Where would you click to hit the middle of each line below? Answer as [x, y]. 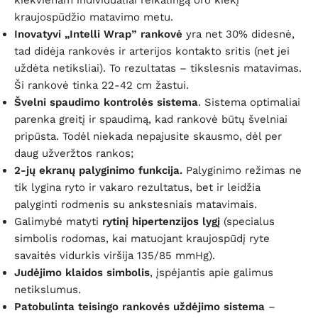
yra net [204, 34]
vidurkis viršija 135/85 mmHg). [139, 255]
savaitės [37, 255]
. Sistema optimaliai [249, 102]
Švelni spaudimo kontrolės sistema [106, 102]
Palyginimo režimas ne [244, 170]
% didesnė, [267, 34]
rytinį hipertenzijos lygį [161, 221]
